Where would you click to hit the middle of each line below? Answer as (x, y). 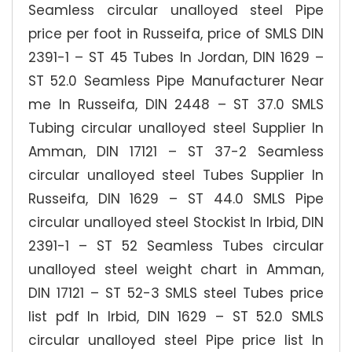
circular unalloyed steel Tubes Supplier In (176, 175)
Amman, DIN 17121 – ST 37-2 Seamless (176, 151)
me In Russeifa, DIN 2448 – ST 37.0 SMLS (176, 104)
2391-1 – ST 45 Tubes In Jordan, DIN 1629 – (176, 57)
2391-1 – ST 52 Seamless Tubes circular (176, 246)
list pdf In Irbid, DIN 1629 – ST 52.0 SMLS (176, 316)
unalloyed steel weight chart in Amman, (176, 269)
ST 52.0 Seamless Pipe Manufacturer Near (176, 81)
